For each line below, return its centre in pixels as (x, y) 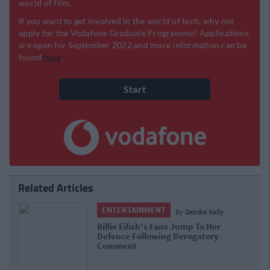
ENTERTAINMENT (134, 210)
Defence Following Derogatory (158, 236)
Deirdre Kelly (205, 212)
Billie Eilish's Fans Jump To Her (159, 226)
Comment (117, 246)
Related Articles (56, 188)
